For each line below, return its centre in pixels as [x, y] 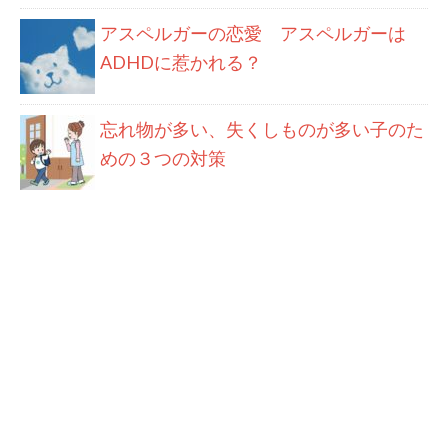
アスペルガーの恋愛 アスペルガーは [253, 32]
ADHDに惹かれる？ [181, 61]
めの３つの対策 [163, 157]
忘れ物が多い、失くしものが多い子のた [262, 128]
